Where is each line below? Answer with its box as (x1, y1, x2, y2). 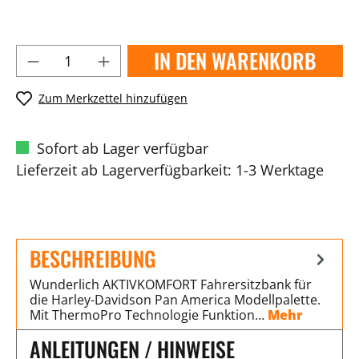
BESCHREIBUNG (30, 242, 156, 274)
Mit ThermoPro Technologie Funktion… (30, 305, 268, 324)
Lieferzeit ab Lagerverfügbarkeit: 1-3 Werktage (16, 159, 324, 179)
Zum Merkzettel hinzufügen (38, 91, 188, 106)
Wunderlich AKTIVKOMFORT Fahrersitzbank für (30, 275, 312, 293)
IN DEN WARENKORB (154, 45, 317, 76)
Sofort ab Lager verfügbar (33, 138, 208, 158)
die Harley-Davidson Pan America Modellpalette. (30, 290, 321, 309)
